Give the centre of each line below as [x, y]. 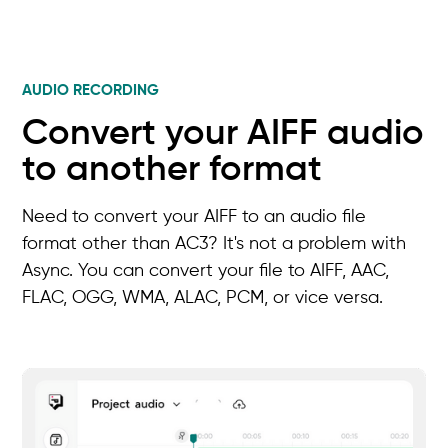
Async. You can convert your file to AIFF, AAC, [206, 271]
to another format [172, 170]
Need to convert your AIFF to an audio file [194, 217]
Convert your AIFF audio [223, 134]
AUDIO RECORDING [91, 91]
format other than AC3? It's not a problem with [214, 244]
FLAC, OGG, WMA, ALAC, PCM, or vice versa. [203, 298]
